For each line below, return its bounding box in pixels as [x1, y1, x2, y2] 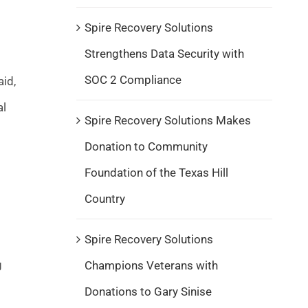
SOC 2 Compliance [84, 72, 181, 87]
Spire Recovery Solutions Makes [84, 113, 251, 127]
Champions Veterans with [84, 258, 218, 272]
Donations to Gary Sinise [84, 284, 212, 298]
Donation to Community [84, 139, 208, 153]
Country [84, 191, 125, 206]
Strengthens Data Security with [84, 46, 244, 60]
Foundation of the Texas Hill [84, 165, 228, 179]
